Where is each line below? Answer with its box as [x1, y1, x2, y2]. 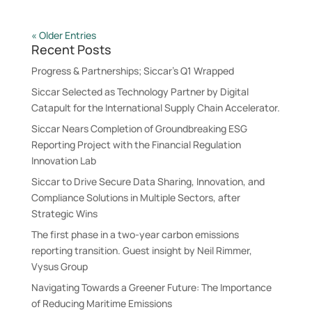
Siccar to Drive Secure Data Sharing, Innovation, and [31, 175, 265, 189]
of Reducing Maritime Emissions [31, 297, 172, 311]
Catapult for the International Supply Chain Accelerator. [31, 101, 280, 115]
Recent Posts [31, 41, 111, 58]
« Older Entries [31, 29, 96, 42]
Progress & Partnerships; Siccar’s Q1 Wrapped [31, 64, 234, 78]
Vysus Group [31, 260, 88, 274]
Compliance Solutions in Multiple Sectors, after [31, 191, 240, 205]
